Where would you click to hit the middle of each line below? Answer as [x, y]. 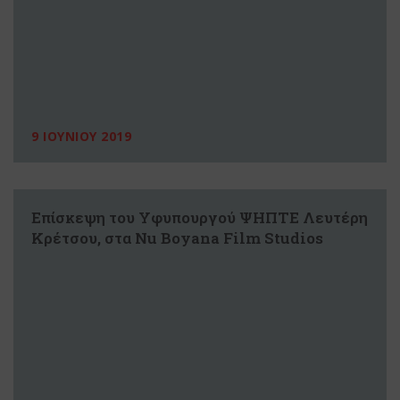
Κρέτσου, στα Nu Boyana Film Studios [177, 238]
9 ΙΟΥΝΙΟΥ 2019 [81, 137]
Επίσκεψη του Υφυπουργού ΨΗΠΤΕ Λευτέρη [200, 218]
